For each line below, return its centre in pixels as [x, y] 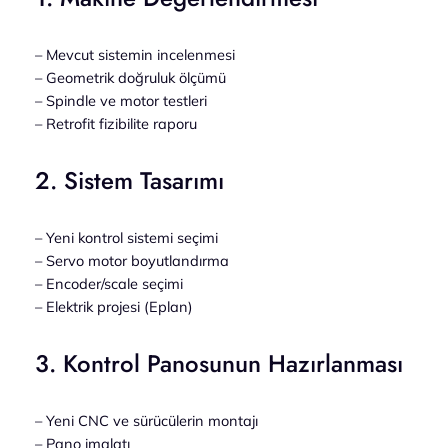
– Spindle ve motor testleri [120, 101]
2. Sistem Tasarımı [129, 181]
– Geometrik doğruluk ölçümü [130, 78]
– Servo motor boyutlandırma [131, 260]
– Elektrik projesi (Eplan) [113, 306]
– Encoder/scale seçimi [108, 283]
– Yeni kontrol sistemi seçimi [126, 237]
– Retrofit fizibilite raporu [115, 124]
